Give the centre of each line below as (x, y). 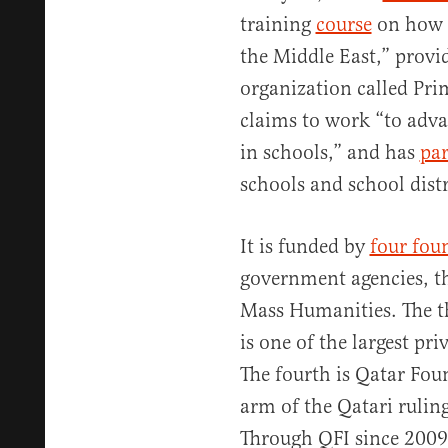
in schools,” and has (329, 152)
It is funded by (304, 246)
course (343, 24)
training (277, 24)
